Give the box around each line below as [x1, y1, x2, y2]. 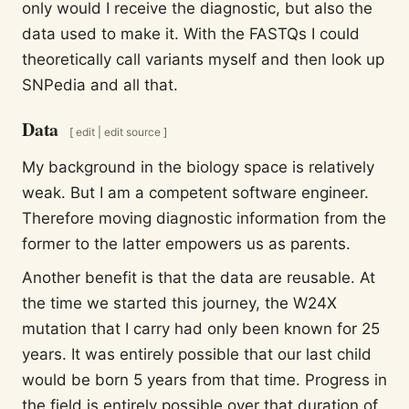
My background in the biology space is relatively [22, 158, 374, 177]
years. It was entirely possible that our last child [22, 344, 372, 363]
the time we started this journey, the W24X [22, 293, 337, 312]
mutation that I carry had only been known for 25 [22, 319, 380, 338]
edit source [104, 125, 162, 140]
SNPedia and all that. [22, 75, 178, 94]
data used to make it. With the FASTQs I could [22, 24, 360, 43]
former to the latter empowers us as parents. [22, 235, 351, 254]
